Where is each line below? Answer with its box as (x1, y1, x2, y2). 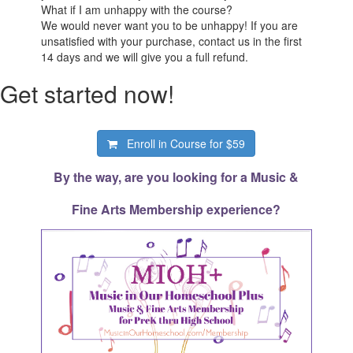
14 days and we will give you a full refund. (41, 48, 249, 65)
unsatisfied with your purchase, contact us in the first (41, 32, 303, 49)
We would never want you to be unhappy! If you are (41, 17, 299, 33)
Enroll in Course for (127, 135, 227, 151)
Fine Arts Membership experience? (72, 199, 281, 218)
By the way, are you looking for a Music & (54, 167, 299, 186)
